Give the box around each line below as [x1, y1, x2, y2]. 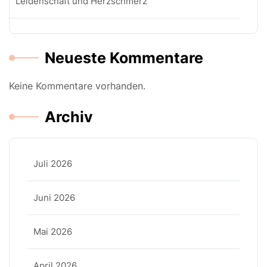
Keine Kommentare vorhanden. [9, 80, 145, 92]
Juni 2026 [33, 192, 75, 203]
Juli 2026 [33, 158, 72, 169]
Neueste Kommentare [45, 49, 203, 67]
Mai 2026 [33, 226, 72, 237]
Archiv [45, 108, 93, 126]
